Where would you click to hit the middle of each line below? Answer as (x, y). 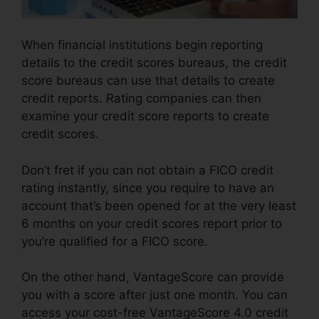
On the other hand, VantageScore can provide (153, 277)
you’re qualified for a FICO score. (115, 241)
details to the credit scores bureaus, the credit (154, 63)
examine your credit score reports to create (145, 116)
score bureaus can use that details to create (148, 81)
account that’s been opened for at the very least (159, 205)
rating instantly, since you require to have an (148, 188)
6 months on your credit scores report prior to (152, 223)
